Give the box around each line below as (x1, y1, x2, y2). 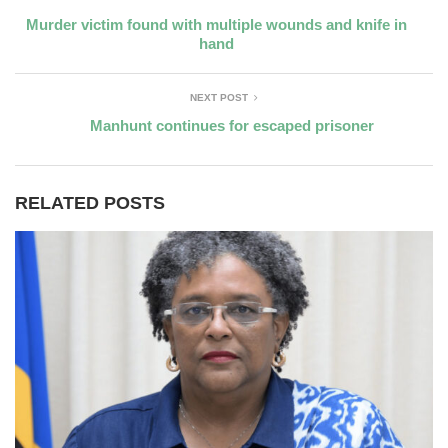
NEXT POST (190, 91, 248, 103)
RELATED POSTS (15, 192, 165, 213)
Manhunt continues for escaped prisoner (89, 116, 374, 134)
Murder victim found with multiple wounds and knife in (26, 15, 407, 33)
